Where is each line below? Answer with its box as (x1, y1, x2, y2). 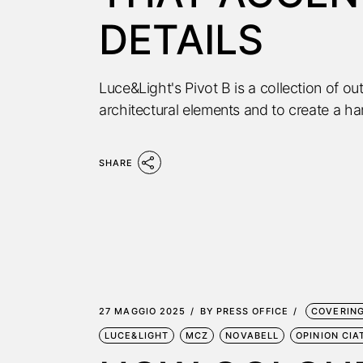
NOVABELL (225, 330, 280, 341)
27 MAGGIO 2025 (99, 305, 186, 317)
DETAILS (99, 15, 263, 64)
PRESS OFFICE (216, 305, 288, 317)
